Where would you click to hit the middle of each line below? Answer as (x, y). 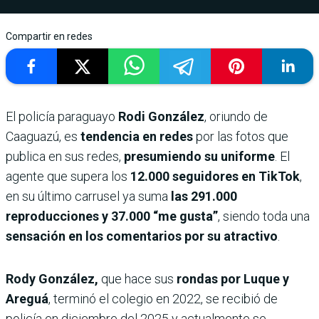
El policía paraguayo (62, 116)
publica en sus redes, (65, 156)
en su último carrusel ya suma (88, 196)
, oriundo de (236, 116)
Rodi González (161, 116)
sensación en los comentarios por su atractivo (142, 236)
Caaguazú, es (43, 136)
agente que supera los (67, 176)
